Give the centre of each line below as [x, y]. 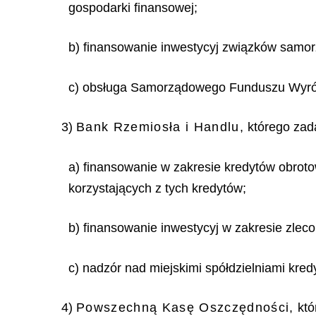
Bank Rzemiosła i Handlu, [160, 127]
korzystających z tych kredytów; [157, 188]
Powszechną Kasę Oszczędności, [185, 308]
